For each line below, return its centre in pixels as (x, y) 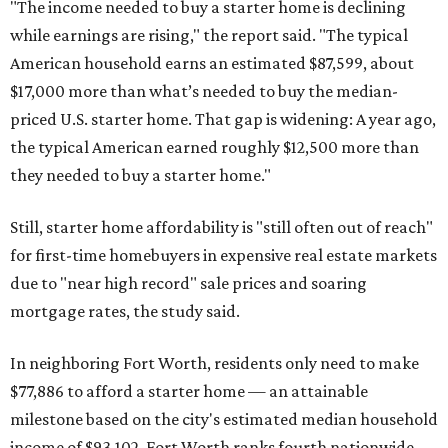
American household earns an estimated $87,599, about (212, 63)
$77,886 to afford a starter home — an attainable (189, 391)
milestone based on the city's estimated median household (224, 419)
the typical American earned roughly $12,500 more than (214, 147)
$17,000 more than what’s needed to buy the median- (204, 91)
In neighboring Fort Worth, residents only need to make (214, 363)
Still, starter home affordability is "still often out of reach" (221, 227)
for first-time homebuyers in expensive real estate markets (223, 255)
